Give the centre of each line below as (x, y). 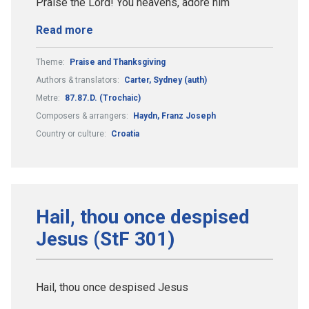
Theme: (51, 62)
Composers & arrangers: (83, 116)
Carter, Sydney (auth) (166, 80)
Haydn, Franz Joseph (175, 116)
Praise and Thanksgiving (118, 62)
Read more (64, 30)
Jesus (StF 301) (105, 239)
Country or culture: (72, 133)
